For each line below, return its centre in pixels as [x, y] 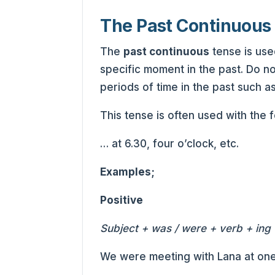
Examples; [128, 172]
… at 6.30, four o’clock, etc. [170, 144]
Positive [122, 200]
